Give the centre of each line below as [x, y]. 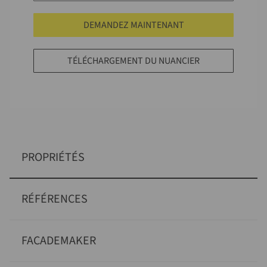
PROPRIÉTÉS [53, 157]
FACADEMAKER [59, 241]
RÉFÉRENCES [55, 199]
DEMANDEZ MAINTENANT [133, 25]
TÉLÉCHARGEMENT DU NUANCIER [133, 61]
